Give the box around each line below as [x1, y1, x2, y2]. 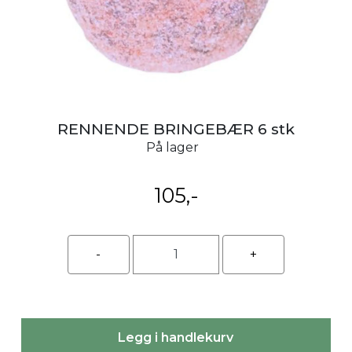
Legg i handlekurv [118, 329, 234, 345]
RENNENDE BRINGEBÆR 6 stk [57, 119, 295, 138]
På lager [145, 139, 199, 155]
